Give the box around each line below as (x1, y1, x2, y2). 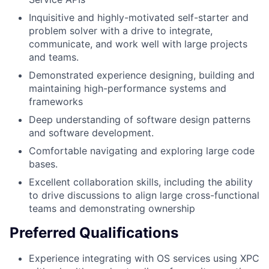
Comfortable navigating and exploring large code (29, 144, 255, 157)
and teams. (29, 50, 79, 63)
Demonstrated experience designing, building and (29, 68, 255, 81)
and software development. (29, 126, 154, 139)
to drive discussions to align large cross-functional (29, 189, 259, 201)
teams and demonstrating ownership (29, 202, 195, 214)
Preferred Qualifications (10, 224, 178, 242)
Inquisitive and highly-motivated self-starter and (29, 11, 249, 23)
